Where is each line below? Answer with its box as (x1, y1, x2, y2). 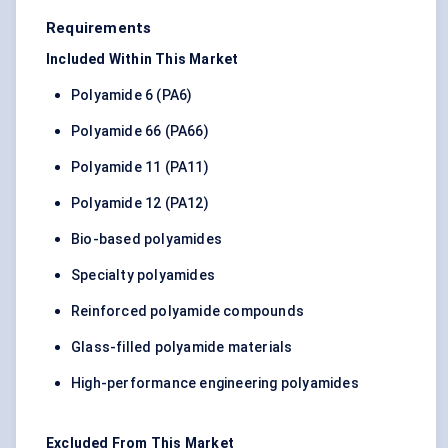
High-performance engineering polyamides (71, 375, 359, 392)
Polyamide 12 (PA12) (71, 195, 209, 212)
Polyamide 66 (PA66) (71, 123, 209, 140)
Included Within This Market (46, 51, 239, 68)
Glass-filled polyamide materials (71, 339, 293, 356)
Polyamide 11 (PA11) (71, 159, 209, 176)
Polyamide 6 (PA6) (71, 87, 193, 104)
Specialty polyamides (71, 267, 215, 284)
